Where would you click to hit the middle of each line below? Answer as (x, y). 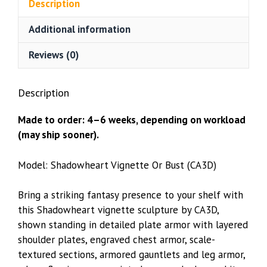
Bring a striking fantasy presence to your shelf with (131, 195)
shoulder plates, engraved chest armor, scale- (117, 240)
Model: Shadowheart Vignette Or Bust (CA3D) (117, 165)
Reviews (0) (54, 55)
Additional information (80, 29)
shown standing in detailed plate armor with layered (133, 225)
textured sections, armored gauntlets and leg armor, (131, 254)
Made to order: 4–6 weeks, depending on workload (132, 120)
